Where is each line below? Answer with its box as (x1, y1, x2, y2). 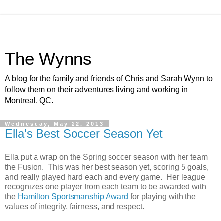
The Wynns (5, 49, 92, 68)
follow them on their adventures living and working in (5, 85, 188, 94)
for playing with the (128, 192, 196, 201)
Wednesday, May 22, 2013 (5, 121, 104, 127)
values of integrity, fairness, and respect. (5, 202, 144, 211)
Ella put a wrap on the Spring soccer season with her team (5, 152, 208, 161)
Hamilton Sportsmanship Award (18, 192, 128, 201)
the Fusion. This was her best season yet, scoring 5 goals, (5, 162, 209, 171)
